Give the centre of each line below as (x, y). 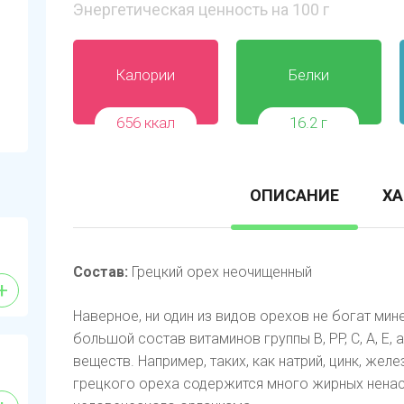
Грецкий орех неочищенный (220, 272)
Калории (146, 75)
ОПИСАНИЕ (294, 195)
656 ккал (145, 123)
